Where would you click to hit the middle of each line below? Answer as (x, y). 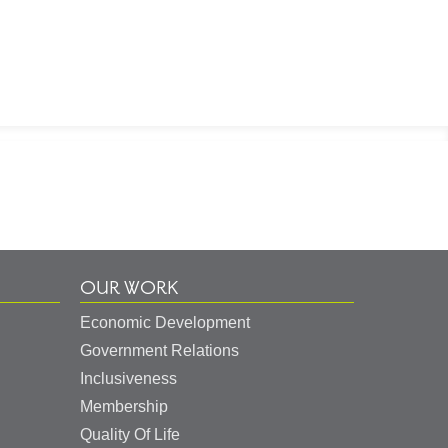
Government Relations (159, 351)
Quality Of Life (130, 435)
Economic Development (165, 323)
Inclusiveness (128, 379)
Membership (124, 407)
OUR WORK (129, 288)
